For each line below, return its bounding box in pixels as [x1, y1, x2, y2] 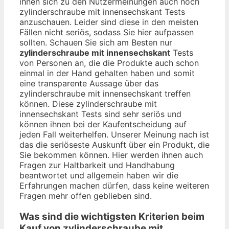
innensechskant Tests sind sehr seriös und [19, 108, 181, 119]
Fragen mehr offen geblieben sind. [19, 190, 152, 201]
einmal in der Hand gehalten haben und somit [19, 67, 195, 78]
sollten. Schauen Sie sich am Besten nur [19, 37, 172, 48]
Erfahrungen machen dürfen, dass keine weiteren [19, 180, 209, 191]
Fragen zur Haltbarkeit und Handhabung [19, 159, 175, 170]
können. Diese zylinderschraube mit [19, 98, 157, 109]
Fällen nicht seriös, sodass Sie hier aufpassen [19, 27, 194, 37]
